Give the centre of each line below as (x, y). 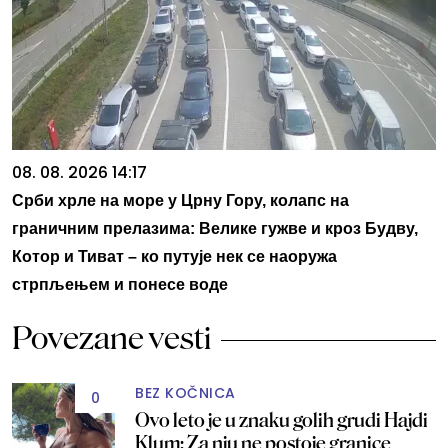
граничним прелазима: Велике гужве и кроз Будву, (215, 228)
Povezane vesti (111, 337)
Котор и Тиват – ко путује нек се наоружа (174, 256)
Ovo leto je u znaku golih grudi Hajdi (281, 419)
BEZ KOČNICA (185, 392)
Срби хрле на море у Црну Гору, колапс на (180, 200)
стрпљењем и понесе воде (120, 284)
